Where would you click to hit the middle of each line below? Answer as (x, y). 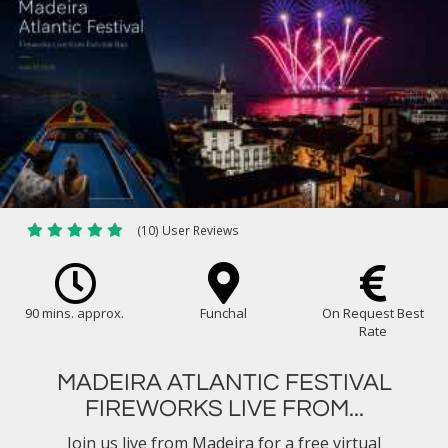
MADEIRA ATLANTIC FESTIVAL (224, 382)
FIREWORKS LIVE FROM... (224, 408)
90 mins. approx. (75, 313)
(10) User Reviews (188, 230)
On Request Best (373, 313)
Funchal (224, 313)
